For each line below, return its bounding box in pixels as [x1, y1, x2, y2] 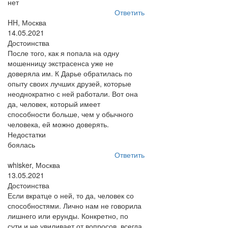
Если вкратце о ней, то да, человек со [8, 190, 134, 201]
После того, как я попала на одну [8, 48, 119, 58]
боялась [8, 139, 35, 150]
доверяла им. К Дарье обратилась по [8, 68, 132, 78]
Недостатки [8, 129, 46, 139]
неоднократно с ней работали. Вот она [8, 89, 138, 99]
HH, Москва [8, 17, 46, 27]
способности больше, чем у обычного [8, 109, 133, 119]
